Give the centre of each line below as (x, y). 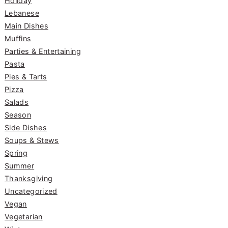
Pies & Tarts (26, 77)
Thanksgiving (29, 179)
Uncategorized (31, 191)
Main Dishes (26, 26)
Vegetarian (24, 217)
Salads (17, 102)
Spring (16, 153)
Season (18, 115)
